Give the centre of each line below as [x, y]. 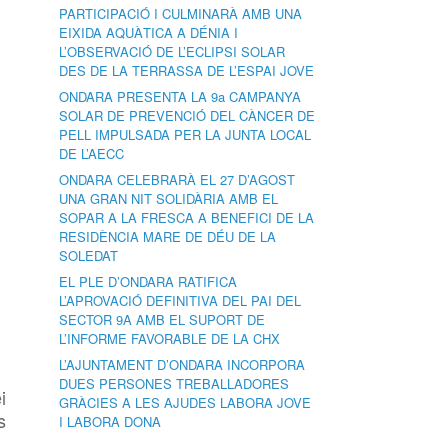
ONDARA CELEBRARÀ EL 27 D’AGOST [177, 179]
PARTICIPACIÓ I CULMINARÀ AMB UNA [181, 13]
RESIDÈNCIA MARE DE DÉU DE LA [168, 236]
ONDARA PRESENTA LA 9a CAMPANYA [180, 96]
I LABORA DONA [110, 421]
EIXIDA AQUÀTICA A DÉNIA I [149, 32]
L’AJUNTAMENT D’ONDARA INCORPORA [182, 364]
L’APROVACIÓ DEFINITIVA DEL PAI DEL [180, 300]
